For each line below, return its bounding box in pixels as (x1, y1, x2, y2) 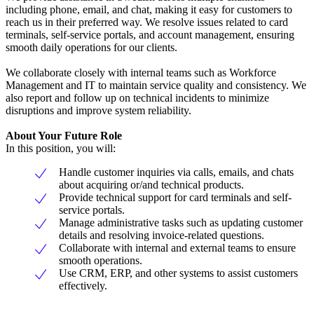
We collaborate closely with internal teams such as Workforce (6, 67, 276, 79)
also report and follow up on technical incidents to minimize (6, 92, 269, 104)
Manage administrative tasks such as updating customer (59, 217, 303, 229)
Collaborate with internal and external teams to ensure (59, 242, 296, 254)
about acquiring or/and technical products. (59, 179, 244, 191)
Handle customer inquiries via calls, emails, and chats (59, 166, 294, 179)
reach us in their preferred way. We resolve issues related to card (6, 16, 288, 29)
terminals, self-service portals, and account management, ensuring (6, 29, 294, 41)
